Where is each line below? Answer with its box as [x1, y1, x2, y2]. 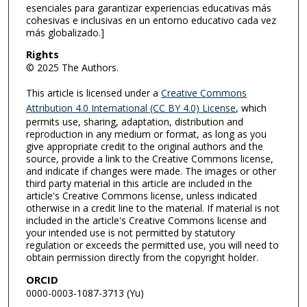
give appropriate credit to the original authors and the [25, 140, 263, 153]
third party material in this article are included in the [25, 177, 252, 190]
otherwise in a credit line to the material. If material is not [25, 201, 280, 214]
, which [235, 101, 267, 114]
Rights [25, 47, 59, 62]
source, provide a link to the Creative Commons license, [25, 152, 273, 165]
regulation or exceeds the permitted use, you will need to [25, 238, 279, 251]
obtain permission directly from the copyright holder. [25, 251, 258, 264]
